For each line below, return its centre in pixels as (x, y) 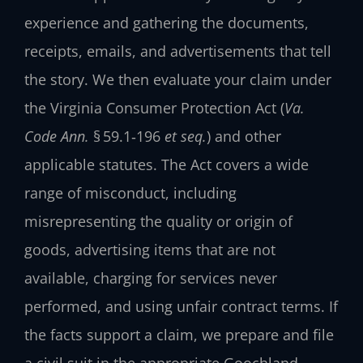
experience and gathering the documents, (167, 22)
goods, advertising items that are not (150, 249)
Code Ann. (57, 136)
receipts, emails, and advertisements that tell (178, 51)
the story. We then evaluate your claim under (178, 79)
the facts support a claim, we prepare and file (179, 334)
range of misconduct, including (130, 192)
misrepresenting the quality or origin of (158, 221)
